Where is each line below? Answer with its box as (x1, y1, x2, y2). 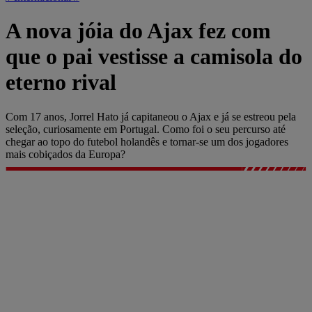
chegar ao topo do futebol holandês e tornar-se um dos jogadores (6, 135, 288, 148)
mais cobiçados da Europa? (6, 148, 125, 160)
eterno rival (6, 70, 116, 95)
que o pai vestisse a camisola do (6, 44, 302, 70)
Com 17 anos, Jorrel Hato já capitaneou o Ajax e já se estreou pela (6, 110, 296, 123)
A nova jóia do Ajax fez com (6, 18, 271, 44)
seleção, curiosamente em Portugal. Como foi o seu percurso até (6, 123, 286, 135)
